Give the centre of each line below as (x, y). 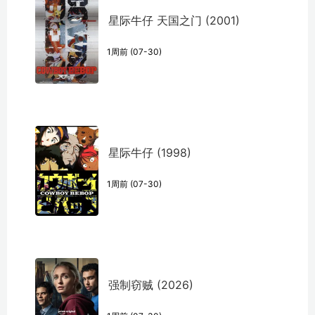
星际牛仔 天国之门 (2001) (174, 21)
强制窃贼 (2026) (151, 285)
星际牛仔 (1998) (150, 153)
